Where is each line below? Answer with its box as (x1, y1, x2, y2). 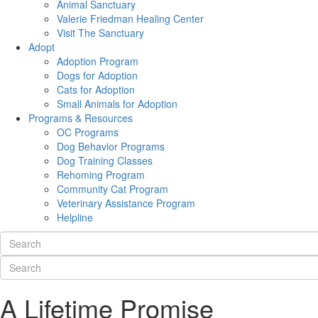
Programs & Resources (28, 111, 133, 126)
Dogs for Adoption (57, 68, 138, 83)
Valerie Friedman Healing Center (57, 11, 204, 26)
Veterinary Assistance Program (57, 196, 195, 211)
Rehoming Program (57, 168, 145, 182)
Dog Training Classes (57, 153, 153, 168)
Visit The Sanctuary (57, 26, 144, 40)
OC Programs (57, 125, 119, 140)
